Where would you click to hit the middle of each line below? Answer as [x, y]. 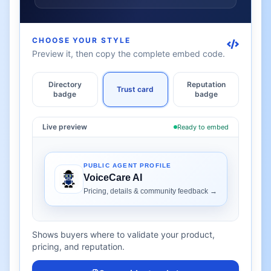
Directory [65, 84]
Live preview [65, 127]
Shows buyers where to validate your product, [123, 234]
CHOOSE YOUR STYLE [81, 40]
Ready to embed [203, 127]
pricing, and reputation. [78, 247]
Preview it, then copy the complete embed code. [129, 54]
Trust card [135, 89]
